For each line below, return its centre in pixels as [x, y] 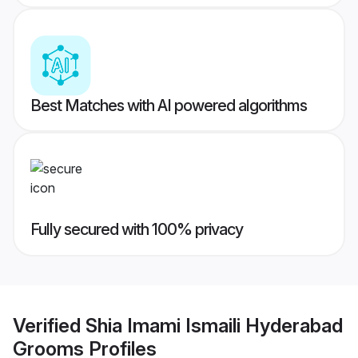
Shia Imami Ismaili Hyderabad [214, 325]
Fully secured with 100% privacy [137, 230]
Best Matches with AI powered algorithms [169, 106]
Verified [49, 325]
